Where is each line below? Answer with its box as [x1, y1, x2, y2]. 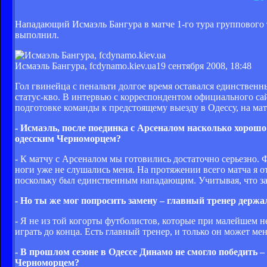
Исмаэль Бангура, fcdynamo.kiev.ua [15, 60, 156, 71]
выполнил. [15, 29, 59, 40]
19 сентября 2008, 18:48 [156, 60, 252, 71]
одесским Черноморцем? [15, 133, 121, 144]
